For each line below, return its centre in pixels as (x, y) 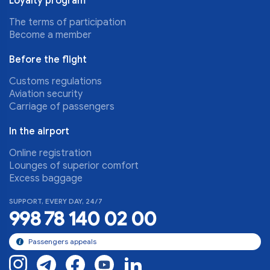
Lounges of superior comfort (74, 166)
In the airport (39, 132)
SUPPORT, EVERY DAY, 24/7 (56, 201)
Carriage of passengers (62, 107)
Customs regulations (55, 82)
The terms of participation (67, 23)
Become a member (50, 35)
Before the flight (48, 60)
